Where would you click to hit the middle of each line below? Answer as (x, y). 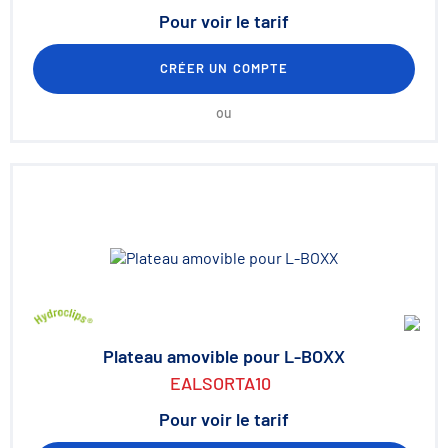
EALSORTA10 (220, 383)
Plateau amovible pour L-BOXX (224, 356)
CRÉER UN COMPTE (224, 68)
